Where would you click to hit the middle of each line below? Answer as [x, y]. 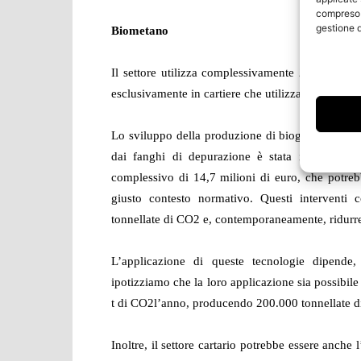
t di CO [129, 303]
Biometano [140, 31]
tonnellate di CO [152, 219]
